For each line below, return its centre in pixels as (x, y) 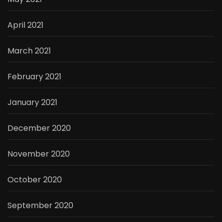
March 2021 (29, 51)
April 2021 (26, 25)
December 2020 (39, 128)
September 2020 (40, 206)
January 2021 (32, 103)
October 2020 (35, 180)
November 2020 (39, 154)
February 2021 (34, 77)
